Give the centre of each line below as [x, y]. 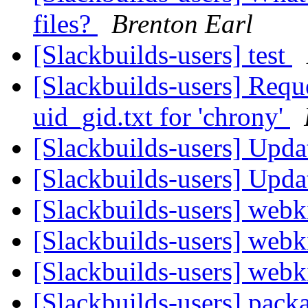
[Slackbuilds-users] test [163, 55]
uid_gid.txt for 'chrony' [162, 117]
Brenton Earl [182, 24]
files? [65, 24]
